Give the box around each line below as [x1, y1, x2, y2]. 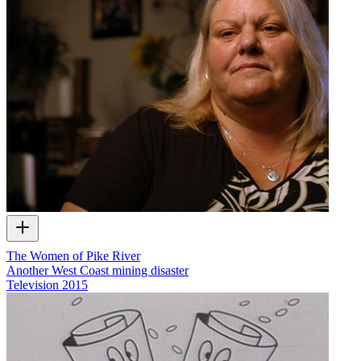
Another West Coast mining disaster [6, 263, 189, 277]
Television [6, 277, 59, 292]
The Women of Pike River [6, 248, 140, 263]
